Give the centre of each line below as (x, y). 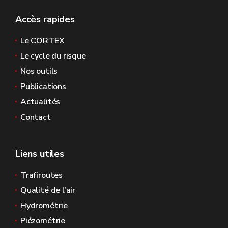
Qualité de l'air (48, 190)
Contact (36, 117)
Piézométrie (43, 221)
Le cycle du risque (53, 56)
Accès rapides (45, 19)
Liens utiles (40, 154)
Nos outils (39, 71)
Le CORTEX (42, 41)
